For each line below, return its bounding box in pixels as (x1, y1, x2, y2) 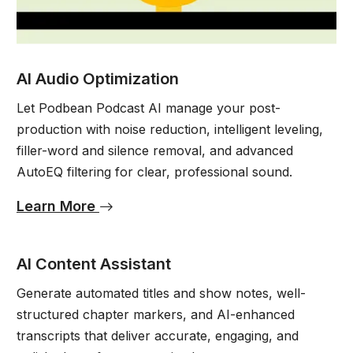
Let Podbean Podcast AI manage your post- (16, 100, 281, 117)
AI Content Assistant (16, 255, 171, 274)
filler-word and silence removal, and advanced (16, 143, 293, 159)
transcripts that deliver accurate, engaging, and (16, 328, 299, 344)
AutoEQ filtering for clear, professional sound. (16, 164, 292, 180)
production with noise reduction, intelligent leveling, (16, 121, 323, 138)
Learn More (16, 198, 99, 215)
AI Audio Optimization (16, 69, 179, 89)
